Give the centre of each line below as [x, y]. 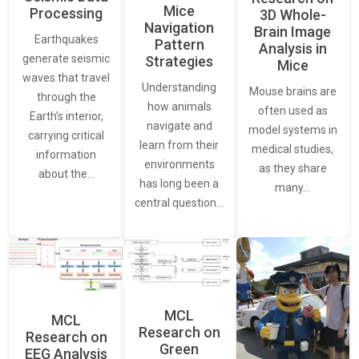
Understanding [179, 87]
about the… [66, 174]
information [67, 155]
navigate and [179, 125]
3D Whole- [292, 15]
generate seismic [67, 59]
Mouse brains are [292, 92]
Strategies [179, 61]
